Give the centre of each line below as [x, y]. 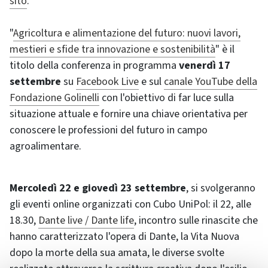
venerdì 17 [205, 66]
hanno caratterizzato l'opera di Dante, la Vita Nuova [124, 237]
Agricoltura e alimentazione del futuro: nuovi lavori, [127, 33]
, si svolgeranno [221, 188]
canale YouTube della [211, 82]
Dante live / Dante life [86, 221]
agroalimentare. [45, 147]
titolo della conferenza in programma [94, 66]
